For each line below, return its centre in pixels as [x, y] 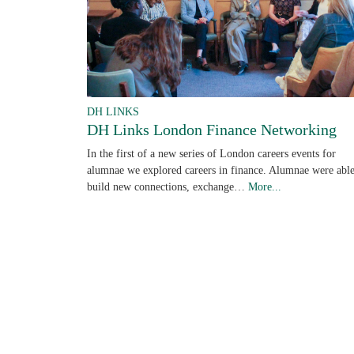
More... [265, 187]
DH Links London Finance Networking [212, 130]
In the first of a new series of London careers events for [211, 154]
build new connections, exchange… [168, 187]
